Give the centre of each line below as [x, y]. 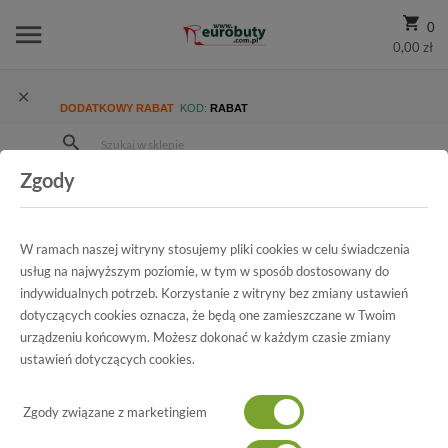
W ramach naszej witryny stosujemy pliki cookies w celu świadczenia [215, 249]
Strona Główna [121, 186]
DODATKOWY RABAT [118, 108]
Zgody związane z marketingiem [113, 412]
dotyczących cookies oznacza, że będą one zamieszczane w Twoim [208, 315]
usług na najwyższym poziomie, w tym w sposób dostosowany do [204, 271]
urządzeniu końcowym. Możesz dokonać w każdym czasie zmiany [205, 337]
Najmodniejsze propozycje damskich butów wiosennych [199, 209]
